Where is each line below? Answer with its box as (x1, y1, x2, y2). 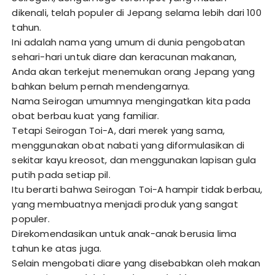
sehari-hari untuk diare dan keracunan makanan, (12, 50, 237, 64)
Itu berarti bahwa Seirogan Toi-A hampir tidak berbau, (12, 183, 263, 196)
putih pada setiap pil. (12, 168, 110, 182)
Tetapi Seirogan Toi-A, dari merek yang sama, (12, 124, 225, 137)
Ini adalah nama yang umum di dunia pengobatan (12, 36, 246, 49)
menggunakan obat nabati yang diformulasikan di (12, 139, 245, 152)
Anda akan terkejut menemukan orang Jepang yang (12, 65, 255, 79)
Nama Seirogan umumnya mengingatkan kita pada (12, 95, 251, 108)
